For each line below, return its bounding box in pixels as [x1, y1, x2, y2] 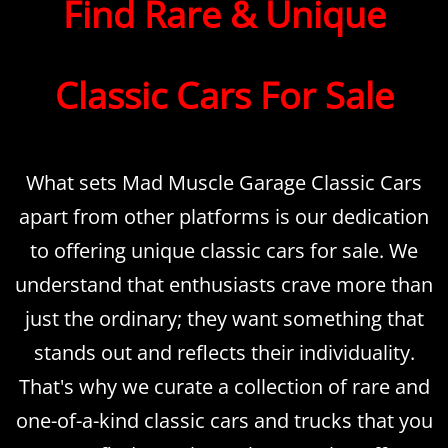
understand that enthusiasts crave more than [15, 271, 433, 299]
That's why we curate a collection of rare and [18, 373, 430, 401]
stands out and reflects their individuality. [33, 339, 415, 367]
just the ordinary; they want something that [24, 305, 424, 333]
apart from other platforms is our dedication [19, 203, 429, 231]
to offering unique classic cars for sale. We [30, 237, 418, 265]
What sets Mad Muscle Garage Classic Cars [26, 169, 422, 197]
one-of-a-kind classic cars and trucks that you [15, 407, 433, 435]
